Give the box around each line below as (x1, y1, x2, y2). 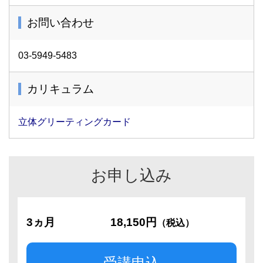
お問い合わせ (27, 16, 94, 29)
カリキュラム (27, 83, 94, 95)
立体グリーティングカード (18, 117, 131, 127)
